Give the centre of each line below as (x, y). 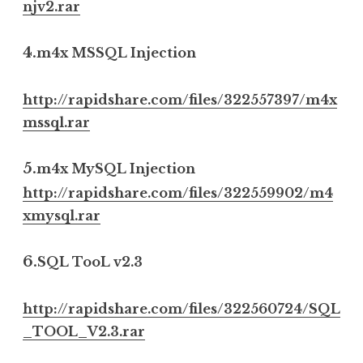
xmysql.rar (62, 215)
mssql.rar (56, 122)
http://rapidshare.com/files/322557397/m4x (180, 99)
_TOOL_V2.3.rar (84, 331)
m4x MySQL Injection (116, 168)
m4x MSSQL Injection (116, 52)
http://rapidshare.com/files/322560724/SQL (181, 308)
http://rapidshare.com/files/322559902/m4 (178, 192)
